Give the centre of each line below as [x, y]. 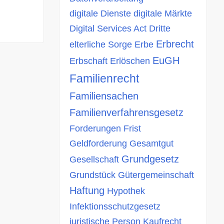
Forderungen [95, 128]
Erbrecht [175, 44]
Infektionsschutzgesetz [115, 206]
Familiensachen [104, 96]
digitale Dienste [100, 13]
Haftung [87, 190]
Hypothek [126, 191]
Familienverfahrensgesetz [126, 112]
